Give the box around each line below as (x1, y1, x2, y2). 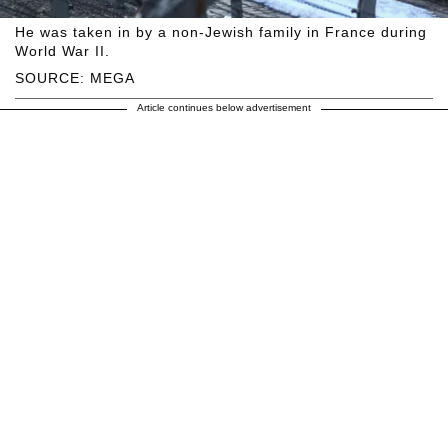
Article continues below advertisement (137, 102, 311, 114)
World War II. (15, 43, 110, 60)
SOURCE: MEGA (15, 70, 135, 87)
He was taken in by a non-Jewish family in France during (15, 24, 427, 41)
